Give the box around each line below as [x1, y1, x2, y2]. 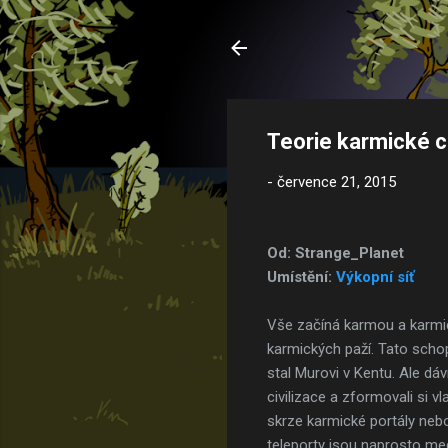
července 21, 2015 [277, 173, 396, 191]
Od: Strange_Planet [267, 243, 404, 262]
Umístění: [267, 267, 336, 286]
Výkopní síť [336, 267, 414, 286]
